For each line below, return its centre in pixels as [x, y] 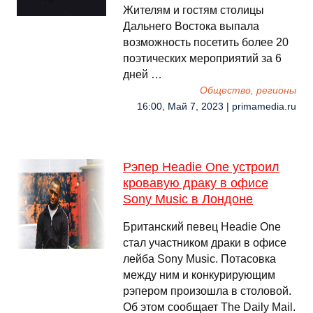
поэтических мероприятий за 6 [202, 58]
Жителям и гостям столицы [194, 10]
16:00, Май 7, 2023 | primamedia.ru [217, 107]
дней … [143, 74]
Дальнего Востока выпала [191, 26]
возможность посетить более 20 [206, 42]
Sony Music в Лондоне [188, 199]
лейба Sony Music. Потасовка [199, 259]
